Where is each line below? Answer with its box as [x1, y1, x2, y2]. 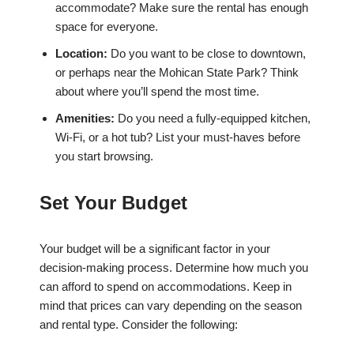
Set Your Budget [40, 192, 187, 214]
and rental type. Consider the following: [40, 318, 238, 332]
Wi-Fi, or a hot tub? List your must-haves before [55, 130, 300, 145]
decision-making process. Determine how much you [40, 261, 308, 275]
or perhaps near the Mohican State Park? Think [55, 66, 299, 80]
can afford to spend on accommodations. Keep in [40, 280, 292, 294]
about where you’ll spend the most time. [55, 85, 259, 99]
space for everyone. [55, 20, 158, 34]
